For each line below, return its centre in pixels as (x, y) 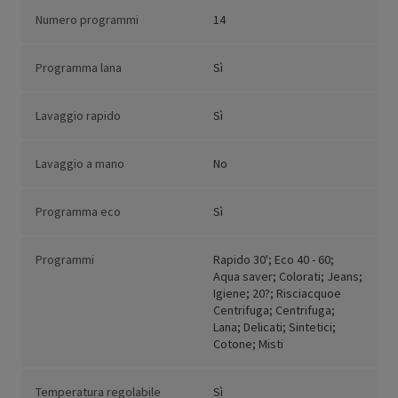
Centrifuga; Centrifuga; (274, 310)
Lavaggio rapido (78, 116)
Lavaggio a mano (80, 164)
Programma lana (79, 68)
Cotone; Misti (248, 344)
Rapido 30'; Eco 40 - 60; (274, 260)
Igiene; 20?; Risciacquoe (277, 294)
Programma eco (78, 212)
